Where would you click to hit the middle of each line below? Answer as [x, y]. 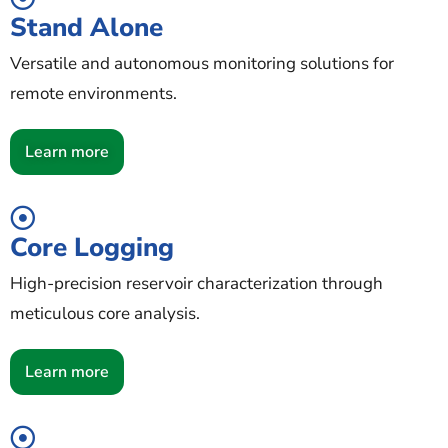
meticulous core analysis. [105, 313]
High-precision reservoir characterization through [196, 283]
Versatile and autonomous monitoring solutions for [202, 63]
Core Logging [92, 247]
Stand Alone [86, 27]
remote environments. [93, 93]
